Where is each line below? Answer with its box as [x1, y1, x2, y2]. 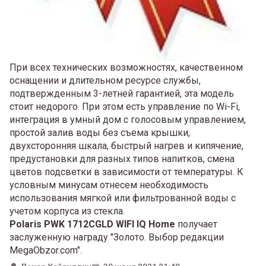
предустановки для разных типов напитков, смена [9, 153, 235, 164]
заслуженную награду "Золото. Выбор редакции [9, 231, 224, 243]
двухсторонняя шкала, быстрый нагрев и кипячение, [9, 140, 243, 151]
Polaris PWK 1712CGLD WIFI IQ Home [9, 218, 175, 230]
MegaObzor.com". [9, 244, 82, 256]
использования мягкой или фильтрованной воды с [9, 192, 236, 204]
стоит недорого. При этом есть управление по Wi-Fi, [9, 100, 240, 112]
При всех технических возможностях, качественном [9, 61, 243, 73]
